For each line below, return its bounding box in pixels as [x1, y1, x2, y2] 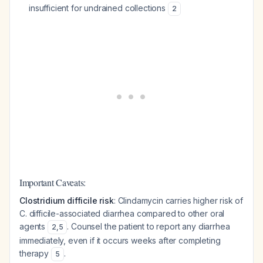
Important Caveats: [19, 176, 86, 188]
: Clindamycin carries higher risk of [113, 195, 244, 205]
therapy [19, 248, 51, 258]
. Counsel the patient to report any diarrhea [67, 221, 230, 231]
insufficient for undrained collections [29, 3, 168, 13]
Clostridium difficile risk [19, 195, 114, 205]
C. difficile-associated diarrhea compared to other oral [19, 208, 225, 218]
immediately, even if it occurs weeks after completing [19, 235, 221, 245]
